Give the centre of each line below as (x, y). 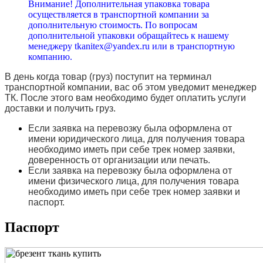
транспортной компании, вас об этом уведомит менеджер (131, 87)
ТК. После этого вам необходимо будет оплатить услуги (125, 98)
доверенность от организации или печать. (119, 160)
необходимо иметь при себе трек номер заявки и (134, 192)
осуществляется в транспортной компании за (119, 15)
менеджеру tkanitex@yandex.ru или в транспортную (131, 46)
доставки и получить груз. (60, 109)
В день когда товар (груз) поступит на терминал (108, 77)
